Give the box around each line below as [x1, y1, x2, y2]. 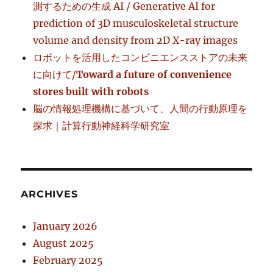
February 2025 [33, 253, 104, 266]
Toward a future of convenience [76, 68, 232, 80]
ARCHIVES [21, 188, 78, 200]
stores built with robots [33, 85, 149, 97]
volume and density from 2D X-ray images [33, 34, 238, 46]
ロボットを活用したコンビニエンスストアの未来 [33, 51, 248, 63]
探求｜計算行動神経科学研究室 [33, 119, 170, 132]
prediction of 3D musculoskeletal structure [33, 16, 239, 29]
